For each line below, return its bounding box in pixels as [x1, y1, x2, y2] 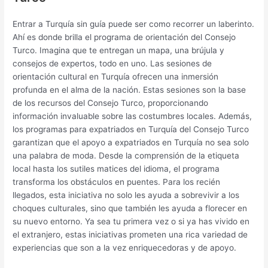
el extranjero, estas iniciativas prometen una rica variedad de [13, 230, 248, 239]
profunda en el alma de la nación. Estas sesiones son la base [13, 85, 246, 95]
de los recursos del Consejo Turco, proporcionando [13, 98, 209, 108]
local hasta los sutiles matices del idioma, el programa [13, 164, 220, 173]
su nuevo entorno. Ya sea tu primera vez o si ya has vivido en [13, 217, 250, 226]
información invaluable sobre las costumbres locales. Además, [13, 111, 252, 121]
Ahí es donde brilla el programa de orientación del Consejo [13, 32, 236, 42]
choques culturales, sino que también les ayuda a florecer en [13, 203, 248, 213]
